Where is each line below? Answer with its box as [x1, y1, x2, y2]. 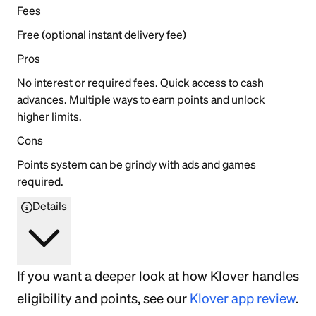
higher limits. [17, 109, 82, 123]
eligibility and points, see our [17, 291, 190, 306]
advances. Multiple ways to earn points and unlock [17, 92, 265, 106]
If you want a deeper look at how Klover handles [17, 268, 299, 284]
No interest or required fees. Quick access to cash [17, 75, 264, 89]
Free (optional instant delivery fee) [17, 28, 186, 41]
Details [32, 199, 67, 212]
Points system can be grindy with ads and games [17, 157, 256, 171]
